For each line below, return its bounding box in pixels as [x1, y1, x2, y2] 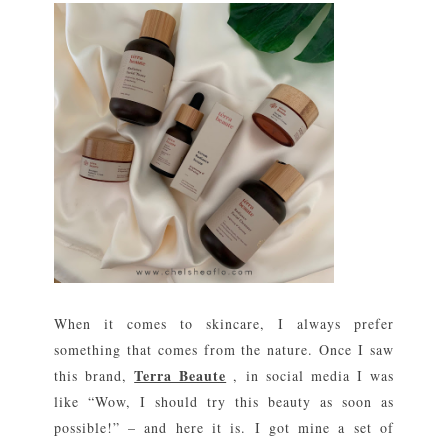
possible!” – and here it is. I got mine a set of [54, 417, 394, 437]
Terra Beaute [134, 364, 227, 386]
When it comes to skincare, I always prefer [54, 313, 394, 333]
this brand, [54, 365, 135, 385]
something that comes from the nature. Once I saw [54, 339, 394, 359]
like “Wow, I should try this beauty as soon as [54, 391, 394, 411]
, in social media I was [226, 365, 394, 385]
